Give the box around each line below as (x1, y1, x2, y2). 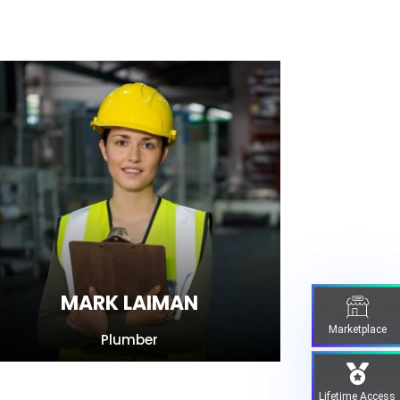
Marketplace (328, 322, 387, 335)
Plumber (101, 329, 159, 349)
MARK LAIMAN (61, 288, 199, 317)
